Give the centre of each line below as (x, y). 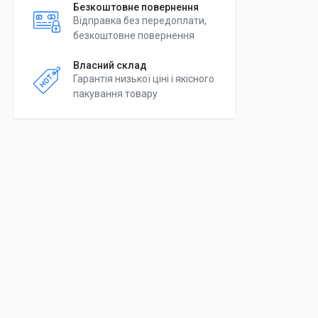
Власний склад (110, 65)
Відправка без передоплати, (140, 21)
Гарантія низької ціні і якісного (144, 79)
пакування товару (115, 94)
